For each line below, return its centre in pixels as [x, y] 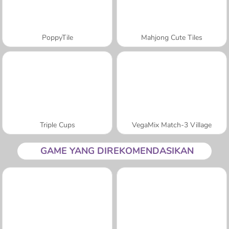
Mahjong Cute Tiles [172, 37]
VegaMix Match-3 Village [172, 125]
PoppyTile [57, 37]
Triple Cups [57, 125]
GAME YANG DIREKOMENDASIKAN [117, 151]
